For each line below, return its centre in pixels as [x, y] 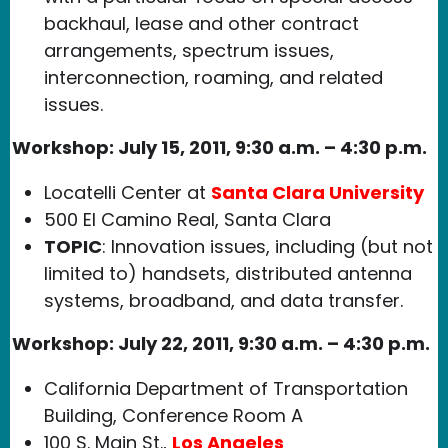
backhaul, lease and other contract [201, 23]
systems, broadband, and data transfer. [223, 300]
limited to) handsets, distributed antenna [228, 273]
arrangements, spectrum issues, [189, 50]
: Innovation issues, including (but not [267, 246]
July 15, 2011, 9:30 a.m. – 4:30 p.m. [272, 147]
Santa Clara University [317, 192]
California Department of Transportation [226, 388]
